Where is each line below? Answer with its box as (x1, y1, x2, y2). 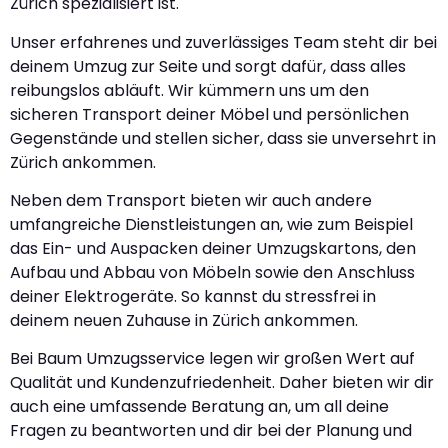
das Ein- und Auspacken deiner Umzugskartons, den (10, 237, 416, 261)
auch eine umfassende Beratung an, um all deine (10, 395, 389, 419)
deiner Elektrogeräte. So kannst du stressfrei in (10, 285, 376, 309)
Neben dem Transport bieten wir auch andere (10, 189, 372, 213)
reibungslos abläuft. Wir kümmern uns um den (10, 78, 369, 102)
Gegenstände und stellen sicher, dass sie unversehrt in (10, 126, 436, 150)
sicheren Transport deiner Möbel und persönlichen (10, 102, 409, 126)
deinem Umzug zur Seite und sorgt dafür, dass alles (10, 54, 406, 78)
